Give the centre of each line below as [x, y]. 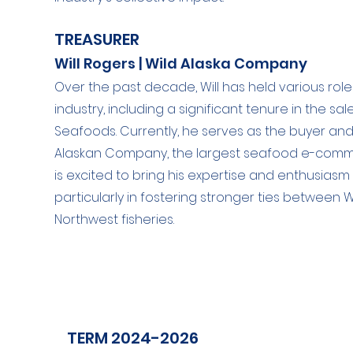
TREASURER [97, 39]
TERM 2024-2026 [133, 338]
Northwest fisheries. [115, 219]
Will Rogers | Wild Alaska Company [181, 63]
